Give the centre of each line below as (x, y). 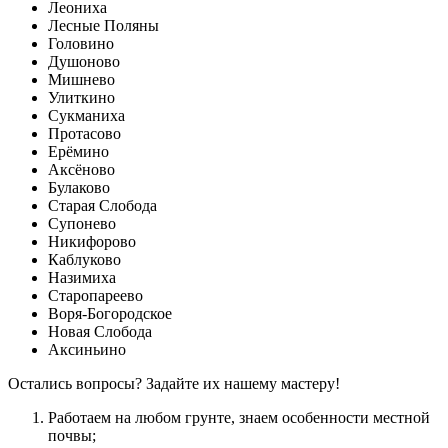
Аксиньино (87, 350)
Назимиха (82, 278)
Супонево (82, 224)
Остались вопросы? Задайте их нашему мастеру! (174, 384)
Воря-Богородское (110, 314)
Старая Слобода (102, 206)
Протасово (84, 134)
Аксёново (81, 170)
